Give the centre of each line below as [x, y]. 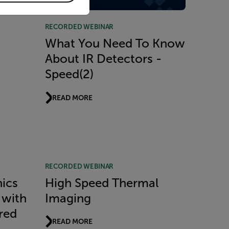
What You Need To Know [115, 44]
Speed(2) [69, 74]
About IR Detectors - [103, 59]
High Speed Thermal [101, 183]
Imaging [68, 198]
